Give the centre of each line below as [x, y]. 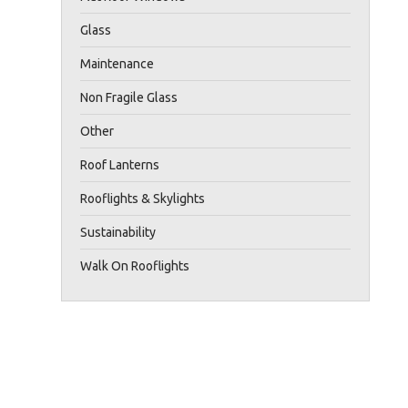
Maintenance [117, 63]
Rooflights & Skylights [143, 198]
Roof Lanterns [120, 164]
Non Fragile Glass [129, 97]
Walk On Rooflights [135, 265]
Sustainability [118, 232]
